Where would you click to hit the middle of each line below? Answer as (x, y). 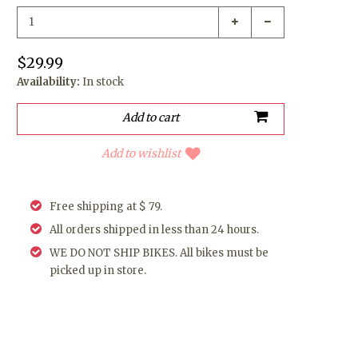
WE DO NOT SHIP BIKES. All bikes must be (159, 253)
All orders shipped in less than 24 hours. (155, 229)
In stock (103, 82)
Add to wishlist (141, 153)
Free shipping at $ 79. (106, 206)
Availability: (49, 82)
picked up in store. (98, 270)
